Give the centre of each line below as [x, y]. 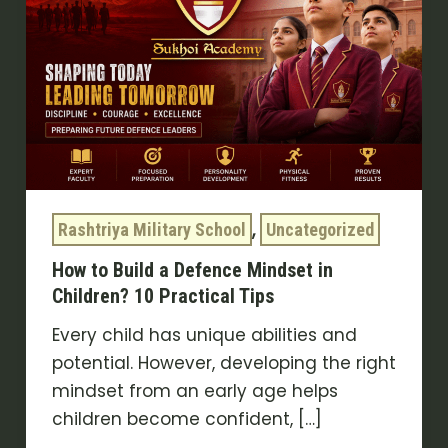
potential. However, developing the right [223, 363]
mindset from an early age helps [194, 391]
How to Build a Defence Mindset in [192, 270]
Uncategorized [319, 229]
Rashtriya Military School [151, 229]
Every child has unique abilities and [204, 335]
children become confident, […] [186, 419]
